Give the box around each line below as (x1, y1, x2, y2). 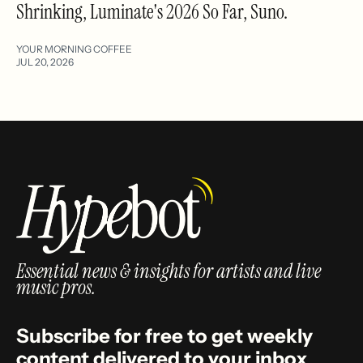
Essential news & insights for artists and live (16, 258, 321, 284)
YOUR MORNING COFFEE (16, 42, 132, 55)
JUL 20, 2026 (16, 55, 74, 68)
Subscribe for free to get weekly (16, 323, 313, 348)
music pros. (16, 274, 96, 300)
